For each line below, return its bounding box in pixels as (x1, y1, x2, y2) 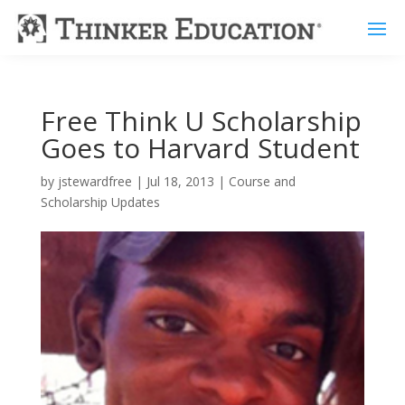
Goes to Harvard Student (40, 128, 360, 166)
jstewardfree (57, 172, 132, 190)
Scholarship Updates (40, 193, 160, 211)
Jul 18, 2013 (146, 172, 214, 190)
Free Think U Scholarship (40, 101, 362, 139)
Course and (228, 172, 296, 190)
